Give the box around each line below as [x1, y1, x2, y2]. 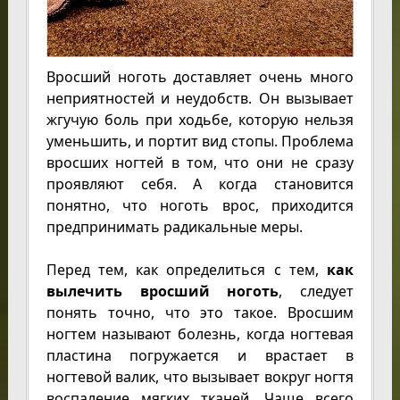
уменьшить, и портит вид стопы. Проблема [46, 131, 354, 152]
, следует [279, 281, 354, 302]
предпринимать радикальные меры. [46, 217, 303, 237]
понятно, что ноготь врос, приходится [46, 196, 354, 216]
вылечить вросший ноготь [46, 281, 279, 302]
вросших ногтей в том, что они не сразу [46, 153, 354, 173]
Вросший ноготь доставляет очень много [46, 67, 354, 87]
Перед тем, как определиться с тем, [46, 260, 328, 280]
